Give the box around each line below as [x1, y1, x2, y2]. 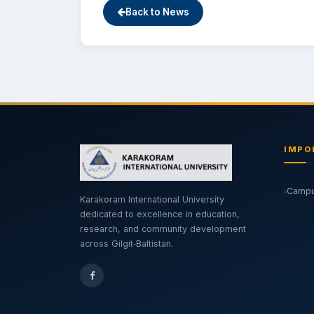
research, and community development [80, 224, 246, 234]
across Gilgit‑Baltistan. [80, 238, 173, 249]
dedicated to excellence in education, [80, 209, 240, 219]
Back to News [125, 6, 189, 18]
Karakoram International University [80, 194, 224, 205]
